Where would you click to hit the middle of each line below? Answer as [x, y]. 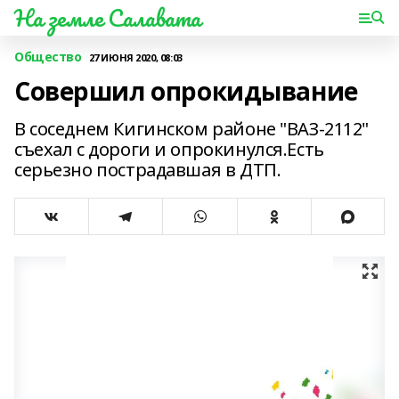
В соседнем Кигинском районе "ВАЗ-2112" [192, 129]
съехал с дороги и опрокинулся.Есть [169, 149]
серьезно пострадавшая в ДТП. [148, 170]
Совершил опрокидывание [186, 91]
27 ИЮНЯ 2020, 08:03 [135, 57]
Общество [48, 57]
